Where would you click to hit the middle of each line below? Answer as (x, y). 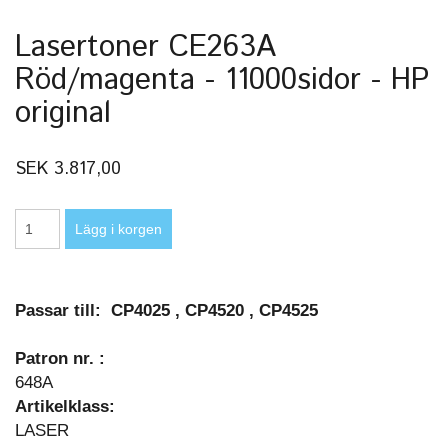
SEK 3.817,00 (68, 169)
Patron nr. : (60, 358)
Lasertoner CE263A (145, 47)
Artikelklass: (65, 406)
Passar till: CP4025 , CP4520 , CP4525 (166, 310)
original (63, 113)
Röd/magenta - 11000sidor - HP (222, 80)
